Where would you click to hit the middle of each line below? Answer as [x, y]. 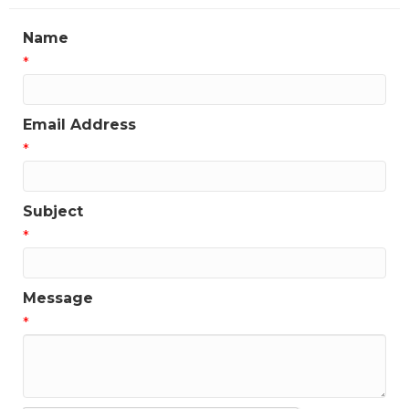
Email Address [79, 125]
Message [58, 298]
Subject [53, 211]
